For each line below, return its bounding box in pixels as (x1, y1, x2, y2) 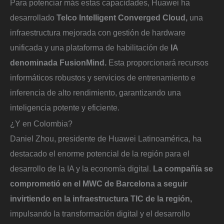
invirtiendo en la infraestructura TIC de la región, (10, 193, 192, 203)
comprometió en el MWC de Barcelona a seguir (10, 178, 187, 188)
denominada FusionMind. (10, 57, 106, 67)
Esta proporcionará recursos (106, 57, 208, 67)
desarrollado (10, 12, 56, 22)
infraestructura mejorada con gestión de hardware (10, 27, 185, 37)
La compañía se (153, 163, 213, 173)
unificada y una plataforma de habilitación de (10, 42, 168, 52)
